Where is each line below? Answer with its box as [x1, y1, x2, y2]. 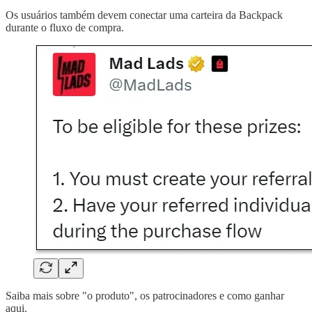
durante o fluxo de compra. [6, 21, 124, 33]
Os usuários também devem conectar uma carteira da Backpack [6, 8, 283, 21]
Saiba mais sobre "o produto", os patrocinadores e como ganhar [6, 289, 284, 302]
